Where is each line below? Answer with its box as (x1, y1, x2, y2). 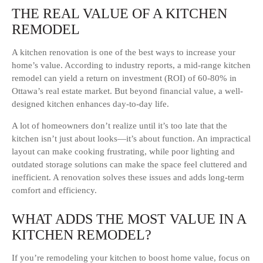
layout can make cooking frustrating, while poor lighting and (12, 147, 235, 157)
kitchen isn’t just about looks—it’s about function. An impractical (12, 134, 251, 144)
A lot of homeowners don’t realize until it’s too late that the (12, 121, 227, 131)
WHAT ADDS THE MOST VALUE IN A (12, 211, 246, 227)
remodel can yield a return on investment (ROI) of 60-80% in (12, 73, 237, 83)
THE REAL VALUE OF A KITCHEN (12, 6, 227, 22)
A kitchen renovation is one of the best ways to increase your (12, 48, 235, 58)
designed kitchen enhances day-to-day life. (12, 99, 169, 109)
